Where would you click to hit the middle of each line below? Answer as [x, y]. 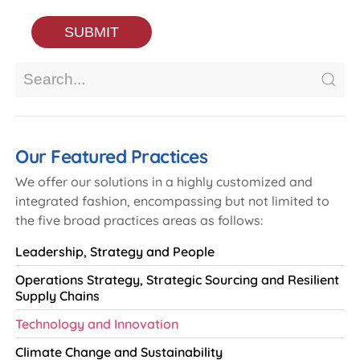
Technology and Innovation [97, 323]
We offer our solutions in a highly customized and [164, 181]
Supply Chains [57, 295]
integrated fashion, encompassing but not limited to [172, 200]
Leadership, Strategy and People [115, 251]
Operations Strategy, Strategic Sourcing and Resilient [177, 279]
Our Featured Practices [111, 156]
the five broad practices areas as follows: [139, 220]
